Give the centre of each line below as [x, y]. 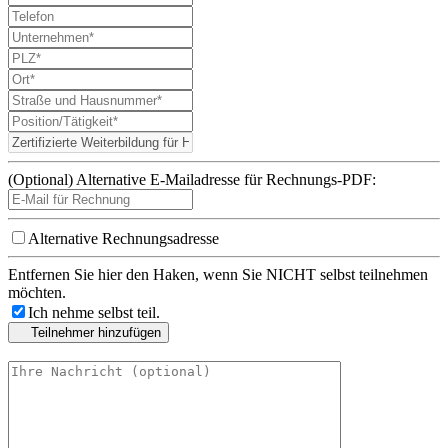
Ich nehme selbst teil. [94, 312]
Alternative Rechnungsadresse [123, 238]
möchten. [37, 292]
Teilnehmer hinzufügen [96, 332]
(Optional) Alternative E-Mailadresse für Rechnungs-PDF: [192, 179]
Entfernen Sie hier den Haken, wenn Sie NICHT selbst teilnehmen [218, 274]
